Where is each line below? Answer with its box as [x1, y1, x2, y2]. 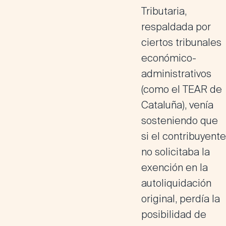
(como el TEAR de [141, 83, 222, 96]
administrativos [141, 67, 211, 80]
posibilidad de [141, 208, 206, 221]
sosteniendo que [141, 114, 218, 127]
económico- [141, 51, 196, 65]
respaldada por [141, 20, 211, 33]
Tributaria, [141, 5, 187, 18]
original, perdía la [141, 192, 220, 205]
